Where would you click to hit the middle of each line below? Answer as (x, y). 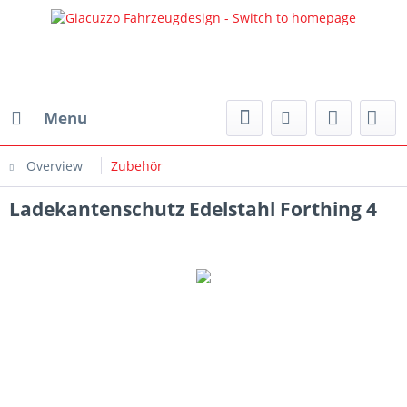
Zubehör (137, 166)
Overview (55, 166)
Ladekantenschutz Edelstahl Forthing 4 (193, 209)
